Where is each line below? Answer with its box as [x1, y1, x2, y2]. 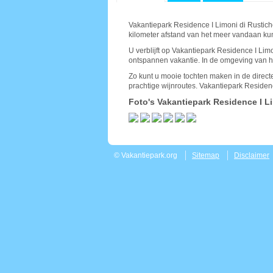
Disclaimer [234, 151, 269, 160]
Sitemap [192, 151, 219, 160]
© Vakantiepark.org [114, 151, 177, 160]
